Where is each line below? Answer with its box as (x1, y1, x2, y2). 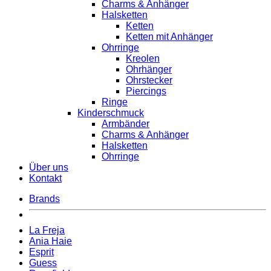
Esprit (29, 247, 54, 258)
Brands (29, 194, 60, 204)
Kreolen (126, 53, 160, 64)
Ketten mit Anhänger (126, 31, 213, 42)
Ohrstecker (126, 75, 172, 86)
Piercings (126, 86, 166, 97)
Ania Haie (29, 236, 72, 247)
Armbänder (102, 119, 149, 129)
